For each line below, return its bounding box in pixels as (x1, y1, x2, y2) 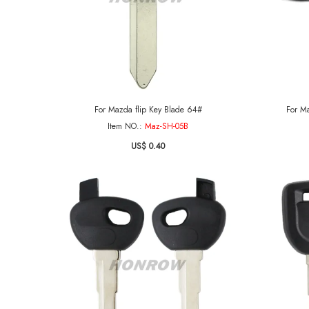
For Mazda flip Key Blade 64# (94, 103, 202, 116)
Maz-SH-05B (145, 120, 188, 132)
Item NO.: (108, 120, 145, 132)
